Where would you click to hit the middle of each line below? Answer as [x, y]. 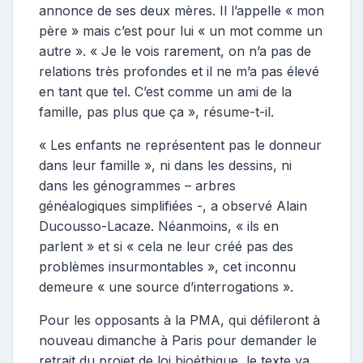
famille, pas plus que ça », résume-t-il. [156, 111]
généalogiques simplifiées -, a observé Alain [173, 205]
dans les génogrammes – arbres [137, 185]
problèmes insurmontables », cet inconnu [167, 266]
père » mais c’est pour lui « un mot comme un [181, 30]
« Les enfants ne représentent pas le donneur [180, 145]
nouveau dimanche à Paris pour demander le [178, 340]
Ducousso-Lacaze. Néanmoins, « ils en [159, 226]
